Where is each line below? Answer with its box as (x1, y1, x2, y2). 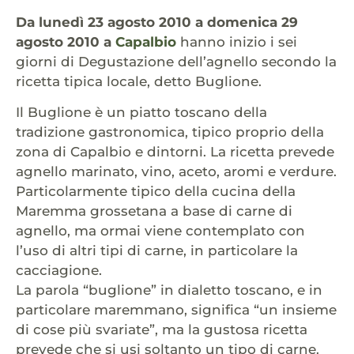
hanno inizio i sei (176, 33, 297, 50)
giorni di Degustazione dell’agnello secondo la (16, 53, 337, 70)
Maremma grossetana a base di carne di (16, 203, 292, 220)
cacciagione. (16, 262, 102, 279)
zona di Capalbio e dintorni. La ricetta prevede (16, 144, 334, 160)
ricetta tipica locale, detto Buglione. (16, 73, 262, 89)
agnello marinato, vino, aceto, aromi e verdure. (16, 164, 337, 180)
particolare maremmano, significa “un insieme (16, 302, 337, 318)
